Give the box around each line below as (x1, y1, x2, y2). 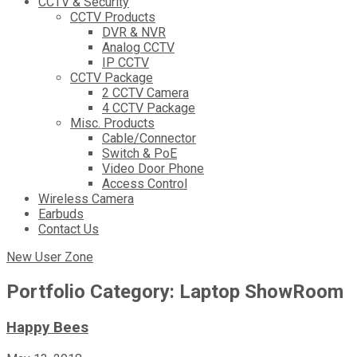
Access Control (102, 176, 187, 192)
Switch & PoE (102, 146, 177, 162)
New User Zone (6, 249, 93, 265)
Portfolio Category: (6, 280, 179, 304)
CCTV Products (70, 10, 155, 25)
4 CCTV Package (102, 100, 195, 116)
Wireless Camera (38, 191, 134, 207)
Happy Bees (6, 319, 88, 337)
